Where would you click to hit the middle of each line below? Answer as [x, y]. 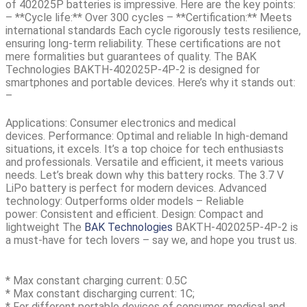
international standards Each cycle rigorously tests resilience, [153, 30]
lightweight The [45, 227]
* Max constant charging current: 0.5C [96, 280]
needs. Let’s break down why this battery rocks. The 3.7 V [145, 175]
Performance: [81, 136]
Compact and [230, 214]
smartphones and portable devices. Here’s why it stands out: [150, 82]
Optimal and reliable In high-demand [201, 136]
